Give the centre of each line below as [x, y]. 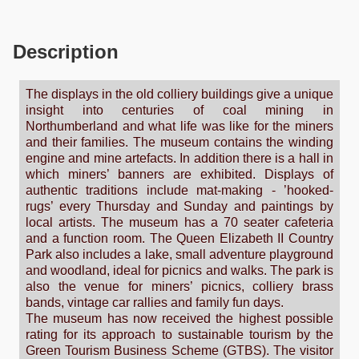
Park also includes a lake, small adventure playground [179, 255]
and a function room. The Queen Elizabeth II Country [179, 239]
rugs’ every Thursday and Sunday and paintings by [179, 207]
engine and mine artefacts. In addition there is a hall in [179, 159]
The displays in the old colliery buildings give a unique [179, 95]
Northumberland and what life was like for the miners [179, 127]
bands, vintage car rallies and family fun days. [155, 303]
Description [66, 52]
